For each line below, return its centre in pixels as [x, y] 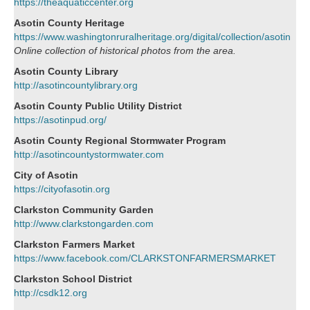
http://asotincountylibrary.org [76, 85]
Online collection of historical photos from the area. [125, 50]
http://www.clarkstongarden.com [84, 223]
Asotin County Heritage [69, 22]
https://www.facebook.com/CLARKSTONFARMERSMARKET [145, 258]
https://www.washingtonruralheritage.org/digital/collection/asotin [152, 36]
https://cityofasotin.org [62, 189]
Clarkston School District [73, 279]
